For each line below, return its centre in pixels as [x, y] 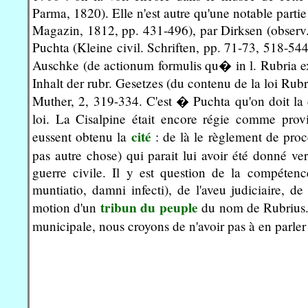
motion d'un [66, 207]
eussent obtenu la [82, 136]
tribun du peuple [149, 207]
